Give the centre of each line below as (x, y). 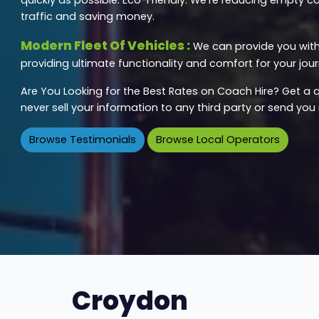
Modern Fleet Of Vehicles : (105, 45)
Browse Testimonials (82, 139)
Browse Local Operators (218, 139)
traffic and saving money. (87, 16)
